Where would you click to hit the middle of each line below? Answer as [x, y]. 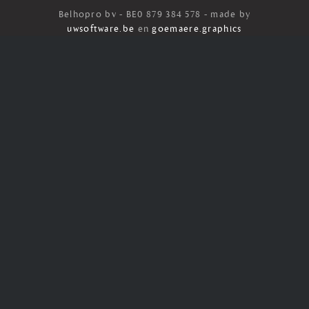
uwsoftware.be [101, 29]
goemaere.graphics [197, 29]
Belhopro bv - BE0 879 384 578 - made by [154, 15]
